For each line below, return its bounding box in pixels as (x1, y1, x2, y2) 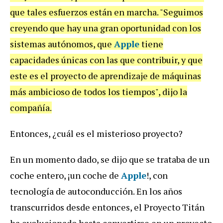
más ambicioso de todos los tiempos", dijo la (10, 85, 187, 98)
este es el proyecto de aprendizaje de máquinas (10, 69, 201, 82)
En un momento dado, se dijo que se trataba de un (10, 153, 210, 165)
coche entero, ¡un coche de (10, 169, 121, 181)
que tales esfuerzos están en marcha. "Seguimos (10, 5, 203, 18)
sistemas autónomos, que (10, 37, 114, 50)
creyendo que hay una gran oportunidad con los (10, 21, 201, 34)
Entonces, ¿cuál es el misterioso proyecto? (10, 127, 183, 139)
